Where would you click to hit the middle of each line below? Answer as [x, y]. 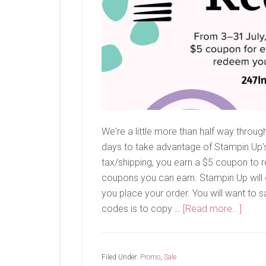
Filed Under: [121, 257]
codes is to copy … [142, 209]
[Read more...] [212, 209]
